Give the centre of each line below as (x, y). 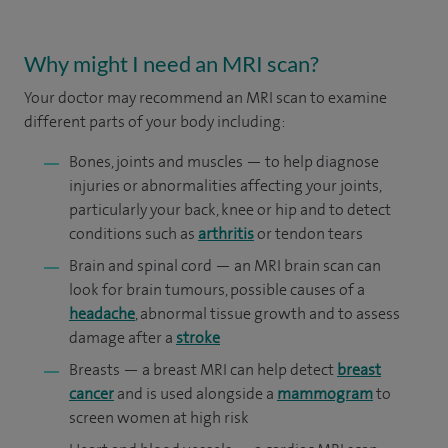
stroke (198, 337)
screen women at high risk (159, 417)
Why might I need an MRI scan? (171, 63)
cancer (91, 393)
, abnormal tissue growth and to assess (267, 313)
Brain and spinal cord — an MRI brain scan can (225, 265)
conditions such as (133, 233)
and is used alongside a (195, 393)
